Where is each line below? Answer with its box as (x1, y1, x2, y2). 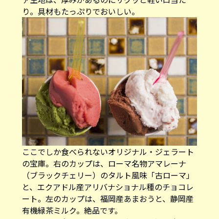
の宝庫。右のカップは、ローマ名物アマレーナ (22, 157, 186, 169)
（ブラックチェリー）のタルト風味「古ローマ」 (22, 169, 194, 181)
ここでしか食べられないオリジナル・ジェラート (22, 145, 194, 157)
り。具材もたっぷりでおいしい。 (22, 5, 139, 17)
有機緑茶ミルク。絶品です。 (22, 204, 122, 216)
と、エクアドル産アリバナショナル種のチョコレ (22, 180, 194, 193)
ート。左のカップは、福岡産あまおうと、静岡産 (22, 192, 194, 204)
